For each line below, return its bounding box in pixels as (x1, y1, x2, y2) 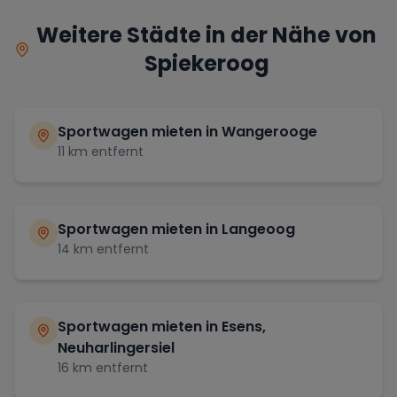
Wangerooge (222, 121, 317, 142)
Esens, (222, 316, 266, 337)
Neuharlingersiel (58, 338, 175, 358)
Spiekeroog (144, 49, 269, 78)
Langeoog (222, 219, 295, 239)
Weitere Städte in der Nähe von (36, 20, 377, 50)
